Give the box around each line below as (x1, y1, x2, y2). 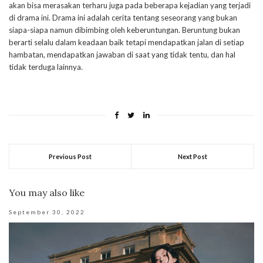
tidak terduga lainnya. (9, 62, 83, 72)
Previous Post (49, 153, 92, 161)
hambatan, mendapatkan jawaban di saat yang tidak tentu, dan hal (9, 50, 235, 60)
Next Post (178, 153, 207, 161)
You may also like (9, 187, 85, 199)
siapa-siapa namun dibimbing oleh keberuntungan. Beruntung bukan (9, 25, 240, 35)
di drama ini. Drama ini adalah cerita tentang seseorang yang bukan (9, 13, 237, 23)
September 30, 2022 (9, 208, 85, 216)
